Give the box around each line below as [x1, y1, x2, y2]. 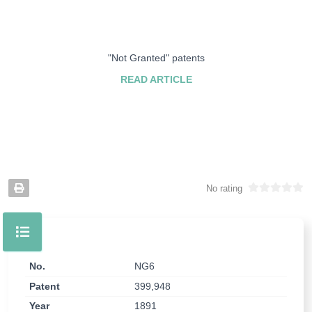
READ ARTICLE [120, 74, 192, 85]
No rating [206, 182, 242, 194]
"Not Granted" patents [107, 52, 205, 63]
